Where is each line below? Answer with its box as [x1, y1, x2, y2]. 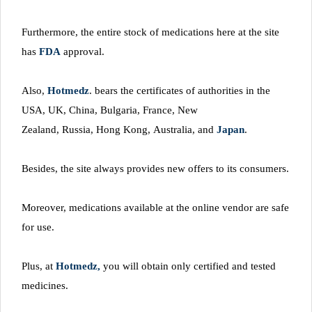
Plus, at [22, 260, 56, 272]
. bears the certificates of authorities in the [89, 84, 270, 96]
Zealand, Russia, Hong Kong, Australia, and [22, 123, 217, 135]
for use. [22, 221, 54, 233]
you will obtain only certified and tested [103, 260, 276, 272]
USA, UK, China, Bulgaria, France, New [22, 104, 198, 116]
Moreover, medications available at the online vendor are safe [22, 201, 289, 213]
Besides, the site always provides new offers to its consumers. [22, 162, 289, 174]
